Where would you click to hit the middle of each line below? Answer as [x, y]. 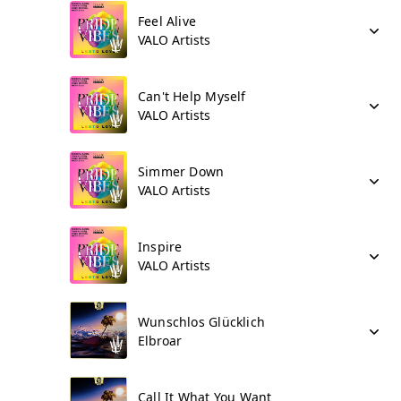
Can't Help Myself [192, 96]
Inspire [160, 247]
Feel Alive [167, 21]
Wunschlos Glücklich [201, 322]
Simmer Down [181, 171]
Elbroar [160, 341]
